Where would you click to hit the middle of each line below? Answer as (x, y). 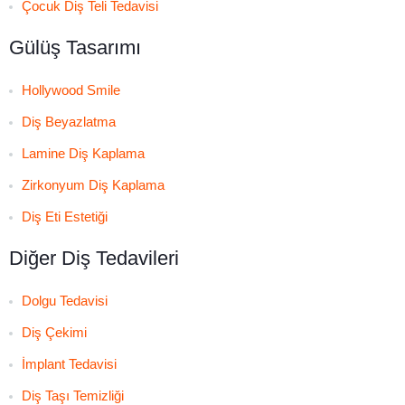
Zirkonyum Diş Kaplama (93, 184)
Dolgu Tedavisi (65, 300)
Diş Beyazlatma (69, 121)
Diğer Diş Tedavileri (94, 258)
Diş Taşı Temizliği (73, 395)
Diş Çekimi (54, 332)
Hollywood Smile (71, 89)
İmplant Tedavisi (69, 363)
